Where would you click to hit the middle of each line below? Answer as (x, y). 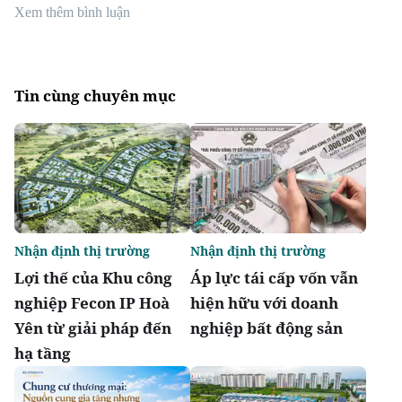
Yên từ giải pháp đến (93, 328)
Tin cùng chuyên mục (95, 96)
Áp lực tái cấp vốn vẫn (274, 277)
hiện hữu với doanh (264, 302)
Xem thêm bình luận (72, 13)
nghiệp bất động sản (267, 328)
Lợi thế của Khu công (93, 277)
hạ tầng (43, 353)
